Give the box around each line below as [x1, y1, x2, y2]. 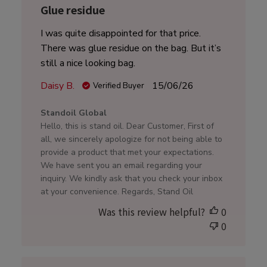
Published [172, 79, 214, 92]
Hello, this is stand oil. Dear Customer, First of [40, 120, 214, 132]
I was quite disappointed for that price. [40, 27, 201, 41]
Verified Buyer [92, 80, 144, 92]
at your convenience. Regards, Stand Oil [40, 186, 193, 198]
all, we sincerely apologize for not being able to [40, 133, 222, 145]
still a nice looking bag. [40, 57, 135, 70]
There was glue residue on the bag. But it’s [40, 42, 221, 55]
